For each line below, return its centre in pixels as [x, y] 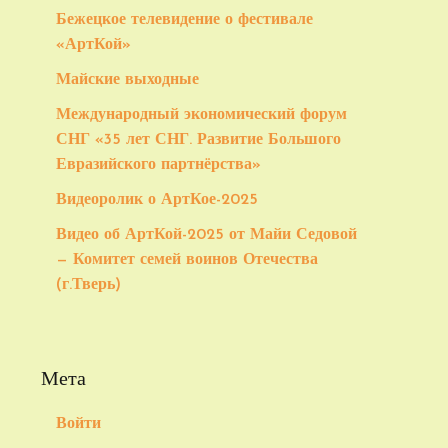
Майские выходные [127, 80]
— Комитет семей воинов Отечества [187, 260]
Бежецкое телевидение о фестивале [184, 20]
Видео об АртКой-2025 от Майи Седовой [206, 235]
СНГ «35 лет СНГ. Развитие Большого [198, 140]
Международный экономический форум [201, 115]
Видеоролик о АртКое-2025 [157, 200]
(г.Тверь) [88, 285]
